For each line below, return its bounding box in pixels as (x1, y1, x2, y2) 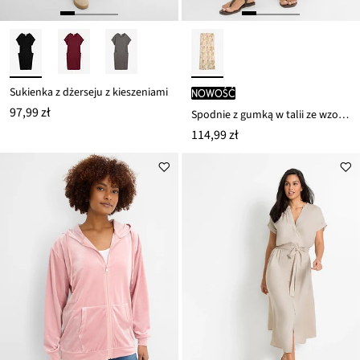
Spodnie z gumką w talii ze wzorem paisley (338, 106, 349, 123)
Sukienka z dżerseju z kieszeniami (10, 84, 168, 100)
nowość (191, 86, 235, 100)
